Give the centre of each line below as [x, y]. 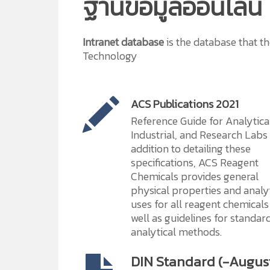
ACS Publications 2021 [185, 104]
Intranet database [123, 42]
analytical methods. [176, 232]
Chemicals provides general [195, 176]
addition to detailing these [191, 149]
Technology [110, 56]
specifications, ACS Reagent [195, 162]
